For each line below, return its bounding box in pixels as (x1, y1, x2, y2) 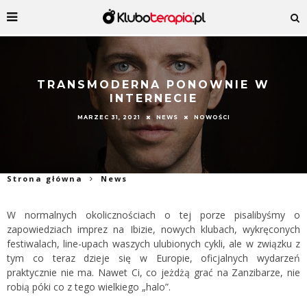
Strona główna (7, 173, 83, 184)
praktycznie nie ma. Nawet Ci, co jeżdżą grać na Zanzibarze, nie (7, 266, 300, 279)
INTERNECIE (109, 92, 198, 106)
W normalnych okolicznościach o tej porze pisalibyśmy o (7, 208, 300, 221)
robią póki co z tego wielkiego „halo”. (7, 280, 171, 293)
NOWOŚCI (193, 113, 230, 121)
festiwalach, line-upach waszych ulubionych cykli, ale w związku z (7, 237, 300, 250)
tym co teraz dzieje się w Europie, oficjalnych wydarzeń (7, 251, 300, 265)
